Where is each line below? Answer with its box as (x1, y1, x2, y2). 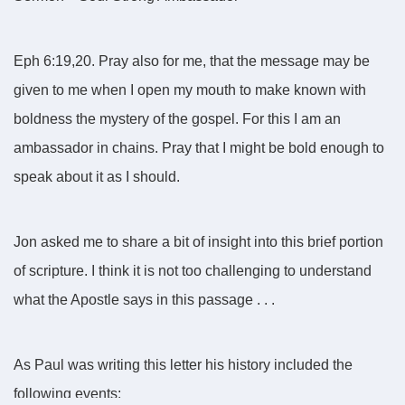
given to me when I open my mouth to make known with (14, 82, 366, 99)
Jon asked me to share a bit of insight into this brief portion (14, 234, 383, 250)
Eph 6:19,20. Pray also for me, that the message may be (14, 53, 370, 70)
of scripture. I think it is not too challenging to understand (14, 263, 372, 279)
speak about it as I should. (14, 169, 184, 185)
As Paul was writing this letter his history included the (14, 357, 353, 373)
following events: (14, 386, 121, 402)
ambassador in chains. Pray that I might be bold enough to (14, 140, 384, 156)
